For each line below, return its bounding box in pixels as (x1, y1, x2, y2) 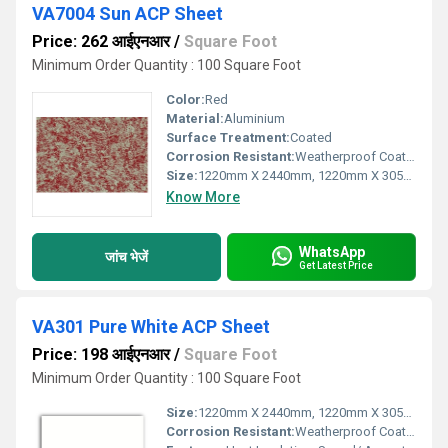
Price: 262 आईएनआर (32, 32, 170, 51)
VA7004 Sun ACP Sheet (32, 3, 223, 24)
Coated (290, 130, 332, 145)
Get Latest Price (299, 259, 373, 271)
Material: (166, 111, 224, 126)
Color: (166, 92, 205, 107)
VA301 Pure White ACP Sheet (32, 316, 270, 337)
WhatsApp (299, 243, 365, 260)
